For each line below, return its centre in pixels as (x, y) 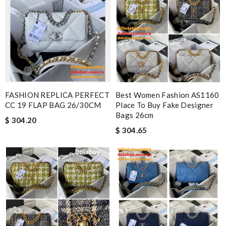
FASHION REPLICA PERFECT (57, 95)
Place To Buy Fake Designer (164, 105)
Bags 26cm (135, 115)
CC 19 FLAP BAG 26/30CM (53, 105)
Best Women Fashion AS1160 (167, 95)
